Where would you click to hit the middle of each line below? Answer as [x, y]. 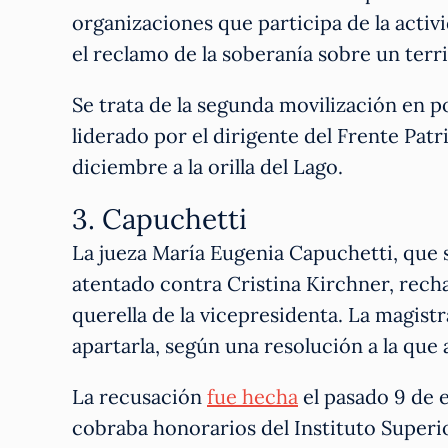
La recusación [139, 396]
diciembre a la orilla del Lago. [207, 166]
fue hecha [252, 396]
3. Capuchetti [159, 218]
